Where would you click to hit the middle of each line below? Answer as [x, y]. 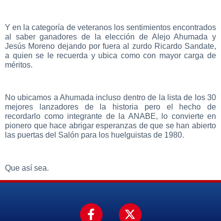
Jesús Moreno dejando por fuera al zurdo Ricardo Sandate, [110, 46]
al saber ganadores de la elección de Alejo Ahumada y [110, 37]
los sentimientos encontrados [165, 27]
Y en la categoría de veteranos [59, 27]
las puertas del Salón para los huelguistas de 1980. [94, 135]
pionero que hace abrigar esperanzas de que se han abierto [110, 126]
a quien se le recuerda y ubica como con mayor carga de [110, 55]
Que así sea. [27, 168]
